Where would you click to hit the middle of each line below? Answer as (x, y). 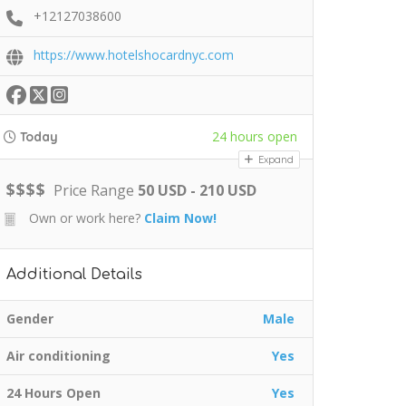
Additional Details (74, 275)
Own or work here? (83, 218)
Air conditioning (58, 356)
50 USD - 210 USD (197, 190)
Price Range (94, 190)
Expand (275, 159)
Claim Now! (180, 218)
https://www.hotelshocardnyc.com (134, 55)
